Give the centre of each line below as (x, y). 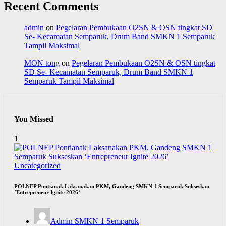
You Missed (34, 119)
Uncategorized (37, 166)
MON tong (42, 63)
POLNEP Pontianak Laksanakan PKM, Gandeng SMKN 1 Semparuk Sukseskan (112, 186)
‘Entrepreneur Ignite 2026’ (47, 192)
